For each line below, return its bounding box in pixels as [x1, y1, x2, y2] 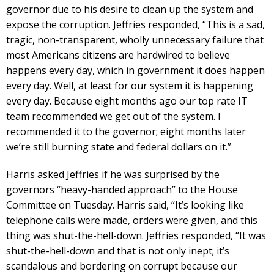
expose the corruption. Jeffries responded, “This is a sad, [6, 18, 265, 32]
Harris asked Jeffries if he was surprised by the [6, 168, 220, 182]
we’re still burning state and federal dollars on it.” [6, 140, 231, 154]
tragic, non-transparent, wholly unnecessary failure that [6, 33, 264, 47]
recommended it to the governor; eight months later [6, 125, 246, 139]
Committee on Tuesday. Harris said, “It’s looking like [6, 198, 244, 212]
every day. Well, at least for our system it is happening [6, 79, 253, 93]
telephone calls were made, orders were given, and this [6, 213, 257, 228]
